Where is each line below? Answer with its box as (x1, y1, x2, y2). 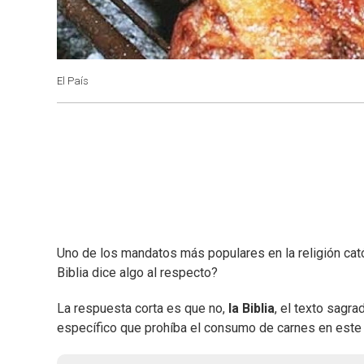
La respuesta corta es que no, (57, 301, 228, 317)
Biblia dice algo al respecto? (57, 265, 218, 281)
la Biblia (228, 301, 275, 317)
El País (57, 75, 89, 87)
